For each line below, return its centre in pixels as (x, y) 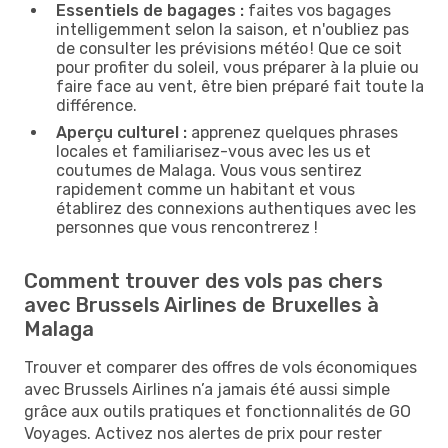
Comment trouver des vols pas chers (203, 280)
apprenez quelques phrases (292, 132)
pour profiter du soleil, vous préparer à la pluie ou (237, 67)
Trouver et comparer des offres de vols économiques (220, 367)
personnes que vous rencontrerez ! (187, 227)
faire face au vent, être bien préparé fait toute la (240, 86)
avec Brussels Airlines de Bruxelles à (201, 304)
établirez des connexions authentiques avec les (236, 208)
